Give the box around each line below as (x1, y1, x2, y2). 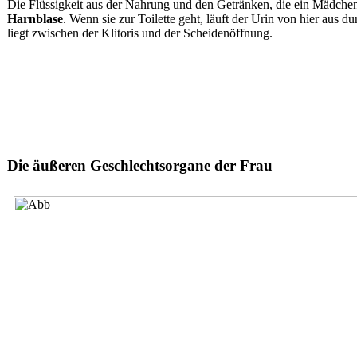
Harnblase (7, 11, 63, 25)
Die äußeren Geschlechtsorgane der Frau (7, 157, 277, 174)
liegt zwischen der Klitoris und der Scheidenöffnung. (7, 25, 273, 40)
